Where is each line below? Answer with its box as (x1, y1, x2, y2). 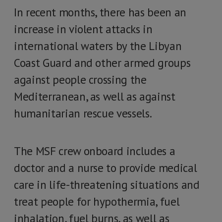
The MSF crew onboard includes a (14, 144, 175, 158)
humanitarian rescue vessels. (14, 106, 152, 120)
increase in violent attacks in (14, 22, 153, 36)
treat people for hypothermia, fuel (14, 194, 180, 209)
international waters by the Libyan (14, 39, 182, 53)
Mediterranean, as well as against (14, 89, 175, 104)
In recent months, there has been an (14, 5, 186, 19)
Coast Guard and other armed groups (14, 55, 191, 70)
